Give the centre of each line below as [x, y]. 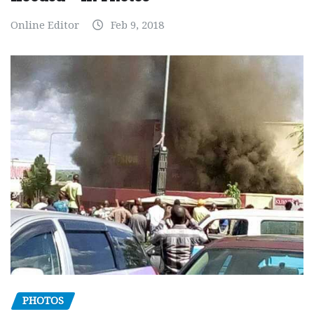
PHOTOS [43, 301]
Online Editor [45, 25]
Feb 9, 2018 [137, 25]
